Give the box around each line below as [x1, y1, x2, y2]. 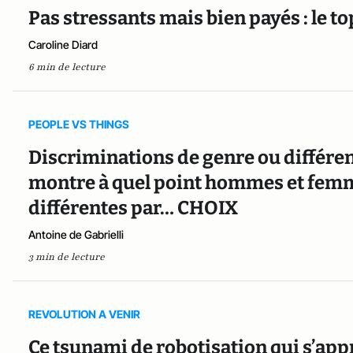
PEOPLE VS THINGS [28, 117, 129, 131]
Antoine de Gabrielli [28, 227, 124, 241]
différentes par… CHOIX [28, 196, 238, 219]
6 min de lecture [28, 60, 106, 73]
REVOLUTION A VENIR [28, 307, 140, 321]
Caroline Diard [28, 37, 98, 51]
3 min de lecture [28, 250, 105, 263]
